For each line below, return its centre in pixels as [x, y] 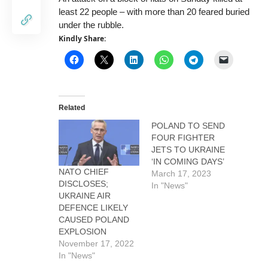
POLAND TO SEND [188, 125]
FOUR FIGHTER [183, 137]
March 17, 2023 [181, 173]
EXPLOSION [83, 231]
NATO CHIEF [84, 171]
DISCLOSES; [83, 183]
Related [72, 107]
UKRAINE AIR [85, 195]
